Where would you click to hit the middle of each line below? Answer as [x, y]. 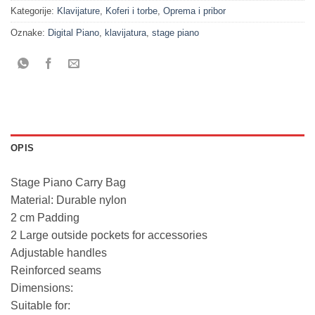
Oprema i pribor [194, 11]
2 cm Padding [45, 217]
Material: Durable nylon [69, 200]
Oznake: [29, 32]
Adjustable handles [59, 252]
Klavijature [78, 11]
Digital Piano [73, 32]
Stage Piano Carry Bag [68, 182]
